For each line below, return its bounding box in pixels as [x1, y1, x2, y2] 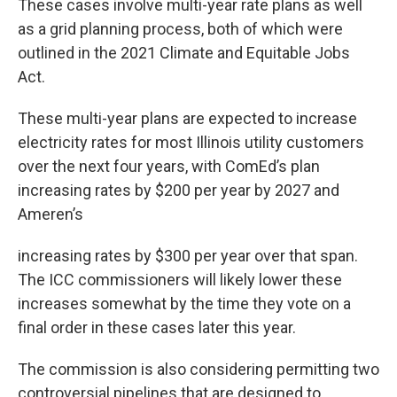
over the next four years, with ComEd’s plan [18, 157, 320, 175]
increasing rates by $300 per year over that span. [18, 246, 358, 265]
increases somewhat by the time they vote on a [18, 294, 351, 313]
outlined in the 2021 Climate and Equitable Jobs [18, 43, 350, 62]
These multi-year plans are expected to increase [18, 109, 357, 128]
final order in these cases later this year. [18, 318, 296, 337]
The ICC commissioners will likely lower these [18, 270, 342, 289]
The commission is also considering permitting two [18, 360, 379, 378]
